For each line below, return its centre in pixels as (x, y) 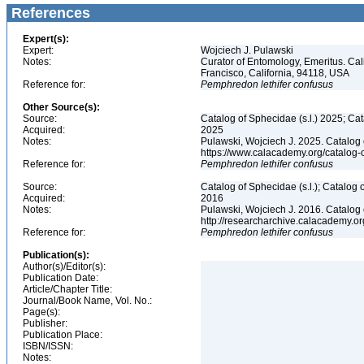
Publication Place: (63, 335)
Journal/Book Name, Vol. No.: (87, 301)
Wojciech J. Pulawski (248, 50)
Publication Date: (61, 278)
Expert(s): (46, 39)
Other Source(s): (61, 107)
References (49, 13)
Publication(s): (56, 255)
